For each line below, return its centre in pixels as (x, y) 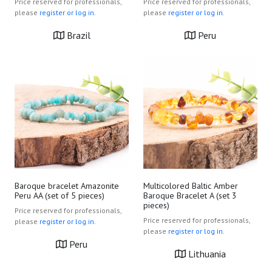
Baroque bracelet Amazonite (67, 186)
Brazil (77, 35)
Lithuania (206, 254)
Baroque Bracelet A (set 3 (190, 195)
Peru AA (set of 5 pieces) (59, 195)
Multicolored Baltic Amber (191, 186)
